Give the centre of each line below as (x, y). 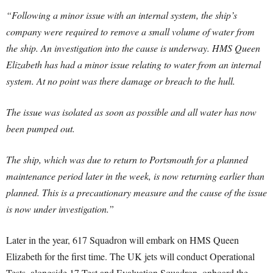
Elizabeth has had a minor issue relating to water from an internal (133, 64)
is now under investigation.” (60, 209)
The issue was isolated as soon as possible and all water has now (131, 112)
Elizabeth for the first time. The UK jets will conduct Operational (130, 256)
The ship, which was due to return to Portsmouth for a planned (127, 159)
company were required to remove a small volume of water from (130, 31)
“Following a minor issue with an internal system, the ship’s (122, 15)
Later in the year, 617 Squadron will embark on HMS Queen (122, 240)
